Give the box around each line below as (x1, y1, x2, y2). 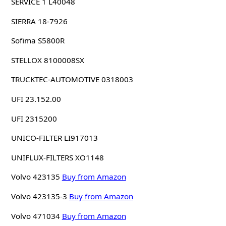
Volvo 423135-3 (11, 191, 67, 202)
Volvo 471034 (11, 210, 60, 221)
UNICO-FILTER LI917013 (11, 133, 98, 143)
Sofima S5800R (11, 35, 65, 46)
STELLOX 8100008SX (11, 54, 84, 65)
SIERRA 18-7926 (11, 16, 68, 26)
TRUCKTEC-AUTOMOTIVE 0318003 (11, 74, 133, 85)
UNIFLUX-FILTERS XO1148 (11, 152, 104, 162)
